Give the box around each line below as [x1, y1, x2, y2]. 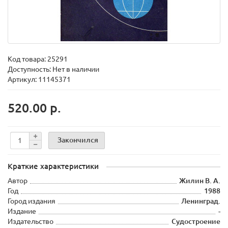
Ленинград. [181, 197, 220, 205]
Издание [8, 207, 36, 215]
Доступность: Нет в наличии [8, 65, 99, 73]
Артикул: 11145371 [8, 75, 71, 83]
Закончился [58, 135, 98, 144]
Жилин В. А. [179, 177, 220, 185]
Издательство [8, 217, 53, 225]
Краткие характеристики [8, 162, 99, 170]
